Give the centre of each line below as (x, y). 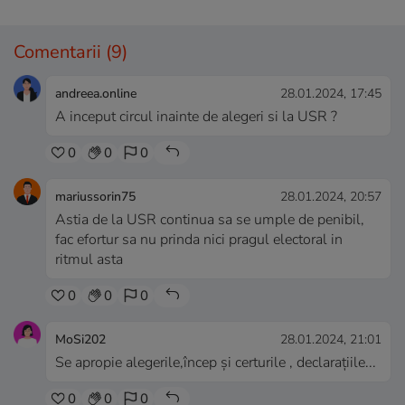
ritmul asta (89, 260)
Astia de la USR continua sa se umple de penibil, (210, 220)
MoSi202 (80, 340)
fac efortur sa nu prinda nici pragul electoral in (199, 240)
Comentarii (60, 52)
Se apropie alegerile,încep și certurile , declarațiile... (216, 363)
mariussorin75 (95, 197)
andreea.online (96, 94)
